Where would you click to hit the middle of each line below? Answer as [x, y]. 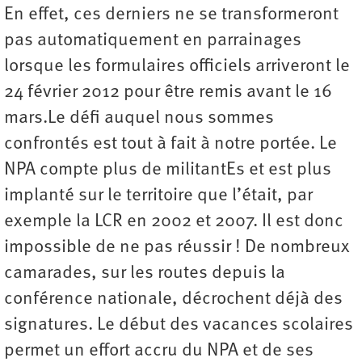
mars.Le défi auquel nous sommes [139, 118]
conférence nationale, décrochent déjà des [173, 299]
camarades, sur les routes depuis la [145, 274]
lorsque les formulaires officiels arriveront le [177, 67]
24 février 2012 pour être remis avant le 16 [168, 93]
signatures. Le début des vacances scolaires [179, 325]
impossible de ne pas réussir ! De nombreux [177, 248]
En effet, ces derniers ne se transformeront [171, 15]
